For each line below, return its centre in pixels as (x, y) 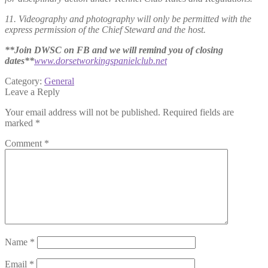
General (59, 81)
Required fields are (198, 112)
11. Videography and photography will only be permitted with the (128, 19)
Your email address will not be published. (83, 112)
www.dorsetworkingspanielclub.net (100, 60)
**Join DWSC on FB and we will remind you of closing (114, 50)
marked (20, 123)
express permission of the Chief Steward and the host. (106, 29)
